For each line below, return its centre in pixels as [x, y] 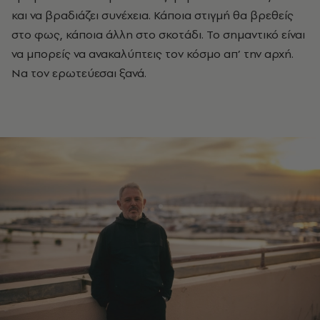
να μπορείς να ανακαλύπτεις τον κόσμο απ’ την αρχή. [152, 53]
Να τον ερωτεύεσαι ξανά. [79, 72]
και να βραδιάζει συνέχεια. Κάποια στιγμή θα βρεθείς [152, 15]
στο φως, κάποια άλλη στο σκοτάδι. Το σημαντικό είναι [158, 34]
